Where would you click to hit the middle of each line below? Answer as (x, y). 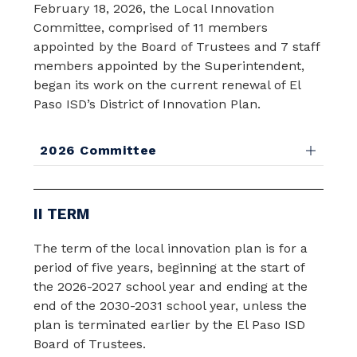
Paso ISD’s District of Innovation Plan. (147, 104)
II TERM (62, 214)
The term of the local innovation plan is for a (171, 248)
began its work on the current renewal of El (167, 85)
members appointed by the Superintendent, (169, 66)
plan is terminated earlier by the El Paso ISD (170, 325)
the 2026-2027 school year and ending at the (171, 286)
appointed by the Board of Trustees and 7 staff (177, 47)
